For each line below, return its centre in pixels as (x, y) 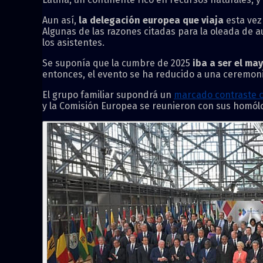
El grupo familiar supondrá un (108, 95)
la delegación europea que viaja (151, 20)
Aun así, (60, 20)
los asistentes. (73, 42)
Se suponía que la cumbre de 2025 (117, 63)
